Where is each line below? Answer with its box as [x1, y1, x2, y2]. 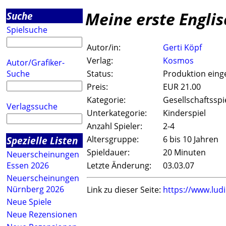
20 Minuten [163, 147, 206, 158]
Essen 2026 [7, 160, 49, 171]
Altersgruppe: [87, 134, 139, 145]
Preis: [87, 81, 108, 93]
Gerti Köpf [163, 42, 202, 53]
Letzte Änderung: [87, 160, 151, 172]
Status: [87, 68, 113, 80]
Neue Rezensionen [7, 209, 77, 220]
